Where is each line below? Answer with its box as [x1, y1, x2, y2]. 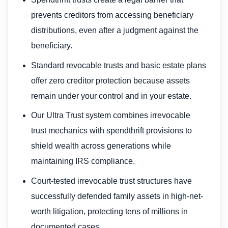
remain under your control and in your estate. [31, 91, 192, 100]
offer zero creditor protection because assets [31, 76, 190, 85]
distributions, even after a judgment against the [31, 25, 199, 35]
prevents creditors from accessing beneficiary [31, 10, 194, 19]
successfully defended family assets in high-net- [31, 192, 204, 201]
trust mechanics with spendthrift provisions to [31, 126, 192, 135]
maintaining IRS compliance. [31, 157, 135, 166]
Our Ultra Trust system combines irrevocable [31, 111, 191, 120]
